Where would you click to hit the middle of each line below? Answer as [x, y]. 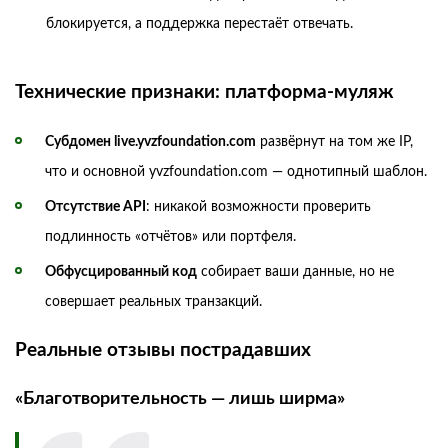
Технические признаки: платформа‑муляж [204, 92]
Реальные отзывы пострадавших [163, 350]
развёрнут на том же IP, [334, 141]
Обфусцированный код [121, 271]
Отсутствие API [95, 206]
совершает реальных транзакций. [153, 301]
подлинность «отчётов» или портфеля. [170, 236]
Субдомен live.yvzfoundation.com [150, 141]
